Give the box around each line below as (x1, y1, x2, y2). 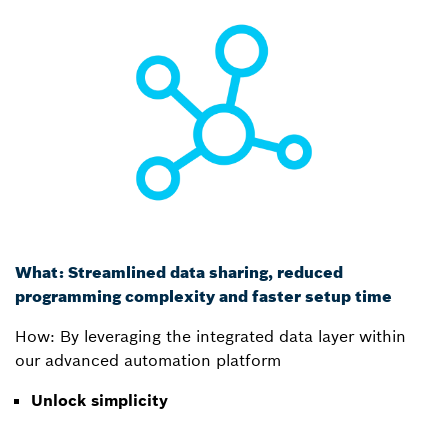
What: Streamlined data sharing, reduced (15, 262, 343, 283)
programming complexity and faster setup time (15, 286, 392, 307)
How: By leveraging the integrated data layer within (15, 326, 406, 347)
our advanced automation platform (15, 350, 281, 371)
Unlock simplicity (31, 390, 168, 411)
